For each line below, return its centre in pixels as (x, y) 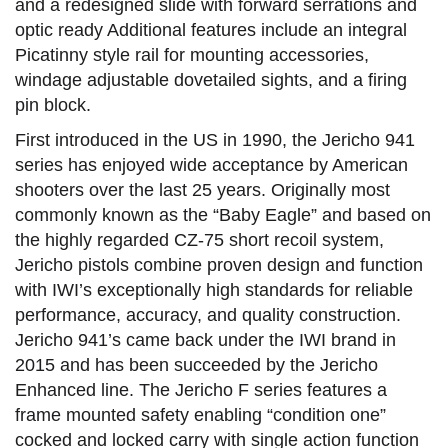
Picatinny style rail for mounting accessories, (192, 55)
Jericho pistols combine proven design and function (219, 265)
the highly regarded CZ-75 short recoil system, (199, 240)
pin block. (53, 105)
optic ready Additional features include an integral (211, 30)
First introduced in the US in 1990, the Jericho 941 (215, 140)
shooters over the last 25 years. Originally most (202, 190)
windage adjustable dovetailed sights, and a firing (211, 80)
